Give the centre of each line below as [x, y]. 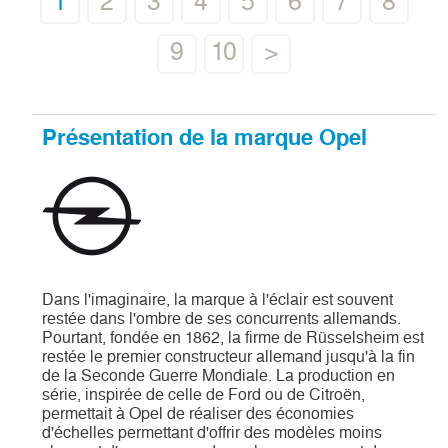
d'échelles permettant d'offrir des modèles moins [212, 432]
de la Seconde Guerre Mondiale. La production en [219, 375]
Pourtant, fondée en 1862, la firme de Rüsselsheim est [233, 337]
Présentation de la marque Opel [205, 137]
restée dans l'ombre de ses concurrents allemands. [222, 318]
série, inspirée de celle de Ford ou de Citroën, [204, 394]
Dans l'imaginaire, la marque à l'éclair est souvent [218, 299]
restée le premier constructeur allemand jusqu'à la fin [229, 356]
